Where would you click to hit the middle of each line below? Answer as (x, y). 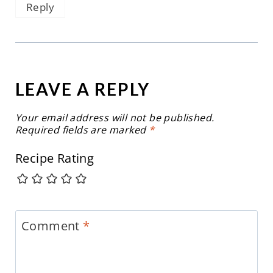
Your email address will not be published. (115, 118)
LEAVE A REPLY (82, 89)
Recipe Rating (55, 158)
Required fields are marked (82, 130)
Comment (52, 226)
